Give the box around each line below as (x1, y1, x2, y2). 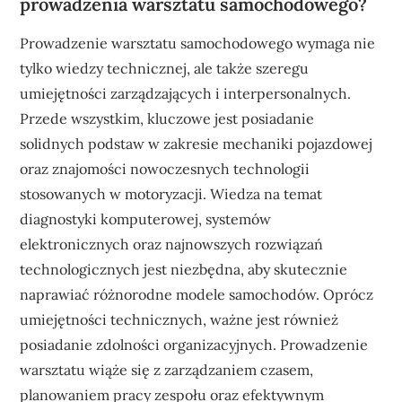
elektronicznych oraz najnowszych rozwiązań (20, 234, 324, 253)
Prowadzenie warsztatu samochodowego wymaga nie (20, 33, 376, 52)
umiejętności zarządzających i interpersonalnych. (20, 83, 352, 102)
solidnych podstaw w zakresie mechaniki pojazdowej (20, 134, 373, 153)
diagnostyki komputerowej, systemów (20, 209, 272, 228)
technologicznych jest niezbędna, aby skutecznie (20, 259, 348, 278)
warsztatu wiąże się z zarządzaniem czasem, (20, 360, 314, 379)
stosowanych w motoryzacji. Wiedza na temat (20, 184, 323, 203)
